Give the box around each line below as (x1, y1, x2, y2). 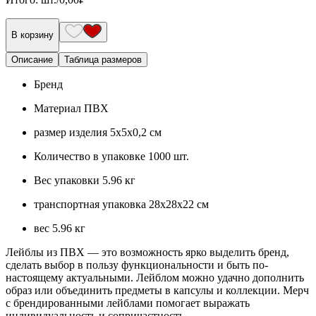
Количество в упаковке (34, 150, 148, 162)
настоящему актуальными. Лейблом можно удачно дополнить (6, 271, 304, 284)
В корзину (11, 30, 54, 41)
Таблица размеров (64, 54, 142, 65)
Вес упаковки (34, 174, 102, 186)
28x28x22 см (149, 197, 209, 210)
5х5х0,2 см (110, 126, 162, 138)
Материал (34, 102, 84, 114)
